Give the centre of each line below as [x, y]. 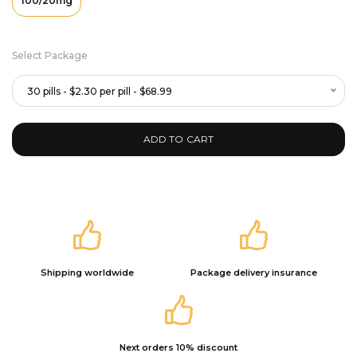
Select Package [50, 55]
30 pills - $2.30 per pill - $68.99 [100, 91]
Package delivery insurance [253, 273]
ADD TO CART [178, 139]
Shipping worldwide [87, 273]
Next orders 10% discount [178, 347]
